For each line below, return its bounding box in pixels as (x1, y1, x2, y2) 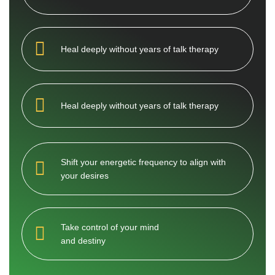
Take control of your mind (60, 222, 159, 233)
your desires (60, 171, 109, 181)
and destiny (60, 236, 106, 246)
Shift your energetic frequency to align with (60, 157, 226, 168)
